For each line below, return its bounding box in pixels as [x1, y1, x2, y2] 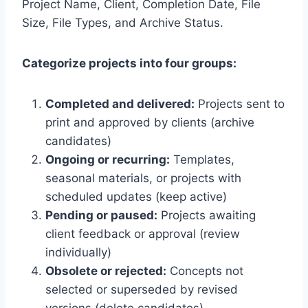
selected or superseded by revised [45, 282, 238, 296]
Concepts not [166, 263, 243, 278]
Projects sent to [195, 96, 285, 111]
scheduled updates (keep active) [45, 189, 227, 203]
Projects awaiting [157, 208, 256, 222]
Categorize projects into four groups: [22, 56, 236, 70]
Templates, [170, 152, 234, 166]
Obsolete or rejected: [45, 263, 166, 278]
